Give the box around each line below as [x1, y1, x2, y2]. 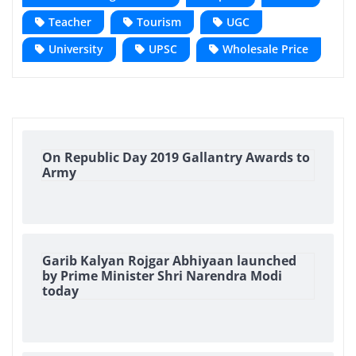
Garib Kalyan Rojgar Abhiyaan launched [42, 251, 296, 269]
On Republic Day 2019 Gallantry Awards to [42, 148, 310, 166]
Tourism [137, 14, 181, 30]
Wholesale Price [222, 41, 308, 57]
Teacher [48, 14, 91, 30]
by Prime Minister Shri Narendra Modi [42, 266, 282, 284]
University [48, 41, 103, 57]
